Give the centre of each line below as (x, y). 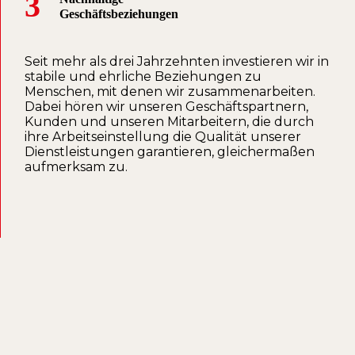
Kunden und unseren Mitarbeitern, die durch (169, 122)
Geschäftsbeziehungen (119, 14)
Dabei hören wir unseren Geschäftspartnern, (166, 107)
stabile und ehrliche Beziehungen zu (143, 77)
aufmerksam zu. (76, 167)
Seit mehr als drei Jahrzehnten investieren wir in (177, 62)
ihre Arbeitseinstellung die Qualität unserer (163, 137)
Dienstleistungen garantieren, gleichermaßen (170, 152)
